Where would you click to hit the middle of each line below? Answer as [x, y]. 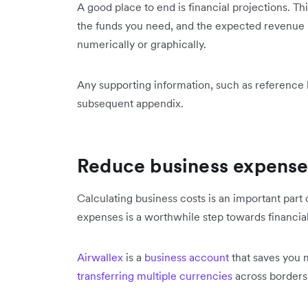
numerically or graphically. [142, 44]
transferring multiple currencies [155, 276]
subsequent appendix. [130, 103]
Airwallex [100, 257]
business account [187, 257]
